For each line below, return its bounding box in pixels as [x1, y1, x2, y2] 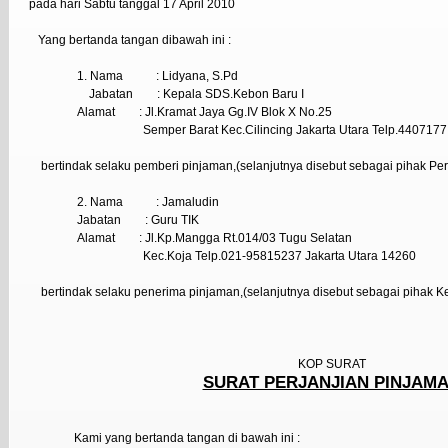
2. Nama [77, 194, 123, 209]
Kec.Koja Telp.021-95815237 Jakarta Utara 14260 [143, 248, 416, 263]
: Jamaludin [156, 194, 219, 209]
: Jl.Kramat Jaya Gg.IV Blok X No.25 [139, 104, 332, 119]
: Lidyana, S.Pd [156, 68, 238, 83]
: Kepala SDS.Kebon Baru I [157, 86, 304, 101]
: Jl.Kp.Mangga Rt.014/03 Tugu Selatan [139, 230, 352, 245]
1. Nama [77, 68, 123, 83]
